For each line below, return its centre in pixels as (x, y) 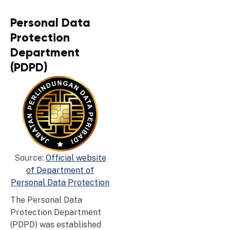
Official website (76, 158)
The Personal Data (46, 200)
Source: (30, 158)
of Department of (60, 170)
